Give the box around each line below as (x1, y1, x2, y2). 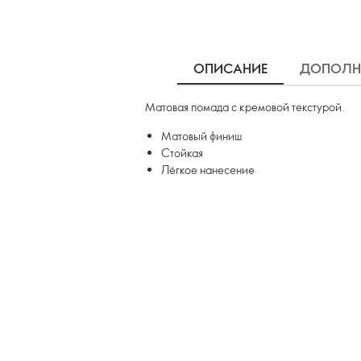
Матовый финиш (161, 128, 242, 143)
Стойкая (161, 145, 203, 160)
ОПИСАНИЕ (193, 60, 268, 77)
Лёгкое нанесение (161, 162, 255, 177)
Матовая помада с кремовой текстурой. (145, 99, 345, 114)
